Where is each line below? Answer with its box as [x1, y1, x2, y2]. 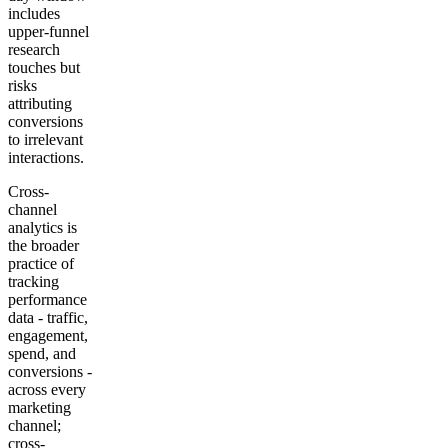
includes [8, 5, 60, 23]
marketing [8, 399, 71, 417]
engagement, [8, 327, 88, 345]
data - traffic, [8, 309, 88, 327]
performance [8, 291, 87, 309]
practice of [8, 255, 74, 273]
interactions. [8, 149, 84, 167]
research [8, 41, 60, 59]
